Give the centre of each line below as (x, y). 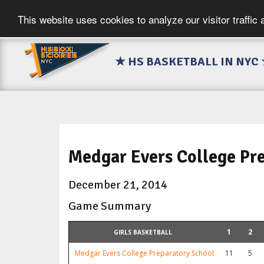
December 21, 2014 (118, 185)
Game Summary (110, 206)
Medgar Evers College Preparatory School (144, 253)
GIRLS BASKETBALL (143, 232)
